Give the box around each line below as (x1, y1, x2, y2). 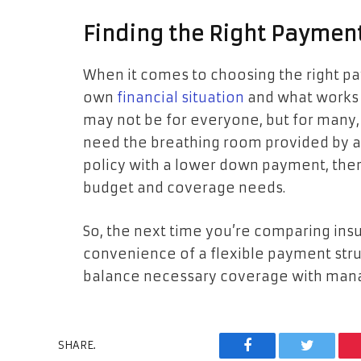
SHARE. (58, 338, 96, 353)
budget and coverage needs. (83, 180, 285, 197)
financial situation (117, 89, 244, 107)
